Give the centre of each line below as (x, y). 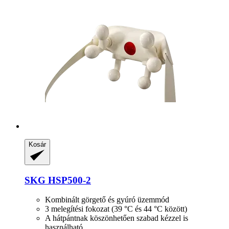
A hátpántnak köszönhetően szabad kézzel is (117, 218)
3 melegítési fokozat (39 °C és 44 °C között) (116, 209)
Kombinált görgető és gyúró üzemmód (107, 200)
